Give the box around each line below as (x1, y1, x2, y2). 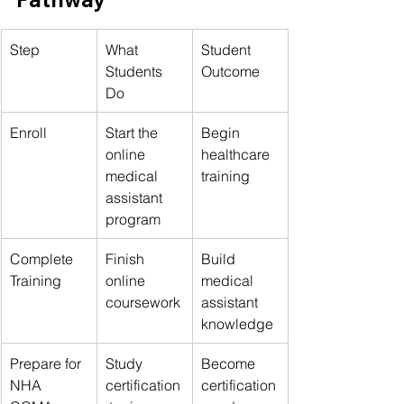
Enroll (10, 123, 47, 142)
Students (106, 61, 166, 80)
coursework (106, 292, 180, 311)
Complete (10, 249, 77, 268)
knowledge (201, 314, 273, 333)
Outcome (201, 61, 260, 80)
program (106, 209, 161, 228)
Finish (106, 249, 148, 268)
